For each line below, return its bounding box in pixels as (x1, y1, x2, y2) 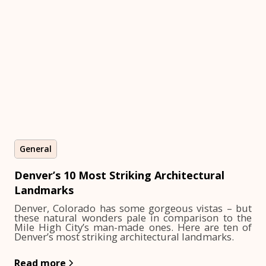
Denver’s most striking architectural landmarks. (14, 230, 234, 243)
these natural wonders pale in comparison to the (14, 211, 252, 224)
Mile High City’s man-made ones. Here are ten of (14, 220, 252, 234)
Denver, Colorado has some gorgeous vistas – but (14, 201, 252, 215)
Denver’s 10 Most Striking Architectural (14, 168, 224, 182)
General (20, 143, 52, 154)
